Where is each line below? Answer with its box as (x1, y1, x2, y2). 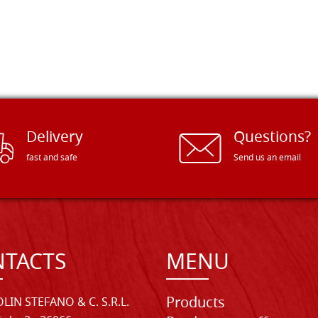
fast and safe (26, 151, 77, 166)
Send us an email (234, 151, 301, 166)
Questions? (234, 126, 311, 151)
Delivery (26, 126, 83, 151)
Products (166, 292, 225, 316)
